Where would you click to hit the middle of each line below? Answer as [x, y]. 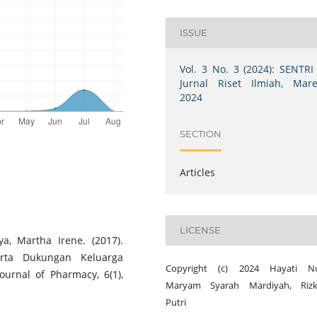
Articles [198, 172]
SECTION [201, 134]
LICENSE [201, 230]
